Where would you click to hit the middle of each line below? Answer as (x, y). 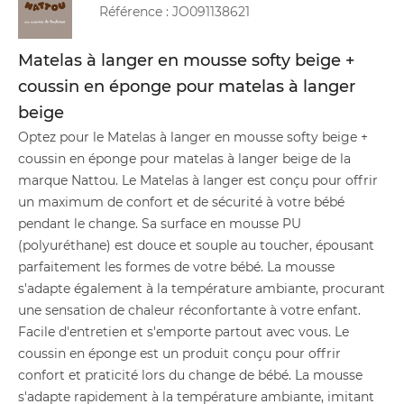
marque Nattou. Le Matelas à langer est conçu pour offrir (198, 180)
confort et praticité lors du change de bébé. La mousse (190, 375)
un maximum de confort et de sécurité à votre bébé (181, 202)
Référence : (136, 12)
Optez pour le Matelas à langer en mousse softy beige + (193, 137)
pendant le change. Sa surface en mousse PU (160, 224)
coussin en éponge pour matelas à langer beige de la (184, 159)
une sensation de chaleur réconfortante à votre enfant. (189, 310)
